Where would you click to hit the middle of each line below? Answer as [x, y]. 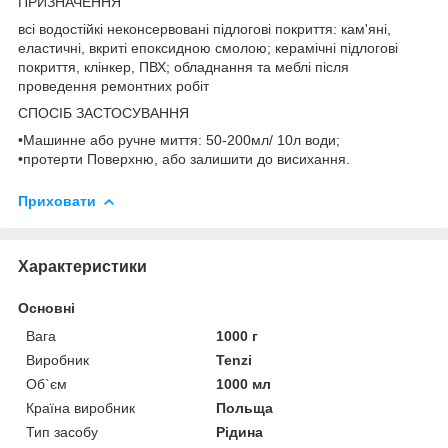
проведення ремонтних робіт [113, 85]
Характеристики [82, 266]
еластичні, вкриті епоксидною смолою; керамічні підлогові [208, 47]
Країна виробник [80, 407]
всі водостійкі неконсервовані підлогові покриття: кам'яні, [204, 28]
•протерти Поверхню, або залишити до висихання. [184, 158]
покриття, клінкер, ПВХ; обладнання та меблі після [183, 66]
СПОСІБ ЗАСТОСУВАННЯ [103, 112]
